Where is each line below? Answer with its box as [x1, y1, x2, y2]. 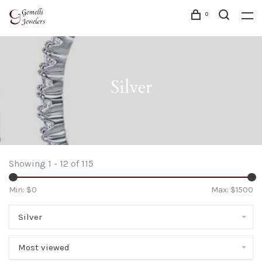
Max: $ [211, 185, 236, 195]
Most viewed [18, 242, 70, 253]
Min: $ [9, 185, 32, 195]
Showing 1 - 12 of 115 [9, 158, 94, 169]
